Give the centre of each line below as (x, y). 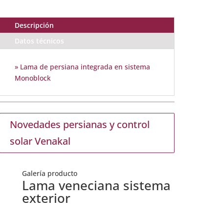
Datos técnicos (39, 41)
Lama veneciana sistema (96, 185)
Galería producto (49, 173)
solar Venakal (40, 141)
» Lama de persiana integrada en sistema (82, 66)
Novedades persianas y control (79, 124)
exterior (46, 198)
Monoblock (33, 78)
